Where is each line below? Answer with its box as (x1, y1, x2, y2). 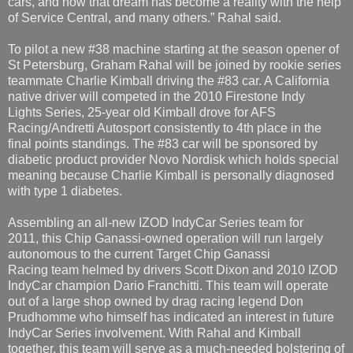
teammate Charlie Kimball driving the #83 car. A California (8, 74, 329, 88)
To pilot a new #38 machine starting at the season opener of (8, 43, 339, 57)
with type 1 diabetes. (8, 184, 122, 199)
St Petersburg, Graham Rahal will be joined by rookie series (8, 58, 341, 72)
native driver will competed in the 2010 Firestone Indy (8, 90, 305, 104)
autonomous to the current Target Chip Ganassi (8, 247, 270, 262)
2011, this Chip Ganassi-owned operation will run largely (8, 232, 323, 246)
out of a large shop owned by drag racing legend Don (8, 295, 303, 309)
